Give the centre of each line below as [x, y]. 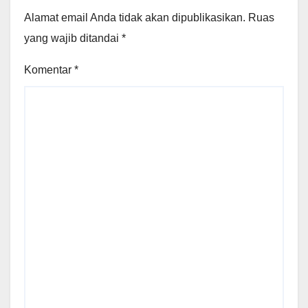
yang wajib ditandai [73, 38]
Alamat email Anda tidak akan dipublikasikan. [135, 17]
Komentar [49, 69]
